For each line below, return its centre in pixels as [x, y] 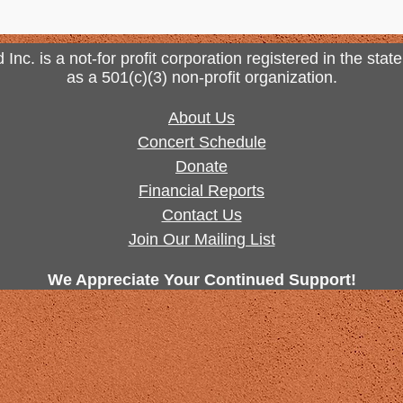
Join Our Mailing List [201, 239]
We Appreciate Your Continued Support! [201, 280]
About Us [201, 118]
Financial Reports [201, 191]
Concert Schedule [201, 142]
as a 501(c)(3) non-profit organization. [201, 77]
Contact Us [201, 215]
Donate [201, 166]
